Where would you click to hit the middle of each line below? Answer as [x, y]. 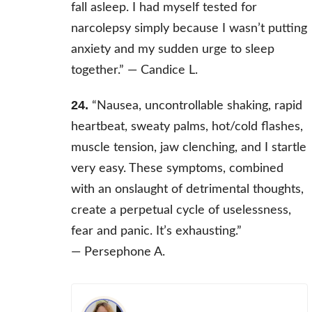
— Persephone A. [118, 252]
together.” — [106, 71]
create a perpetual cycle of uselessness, [181, 211]
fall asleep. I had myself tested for [164, 8]
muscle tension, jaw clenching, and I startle [188, 148]
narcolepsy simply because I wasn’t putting [189, 29]
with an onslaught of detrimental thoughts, [187, 190]
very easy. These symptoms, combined [177, 169]
